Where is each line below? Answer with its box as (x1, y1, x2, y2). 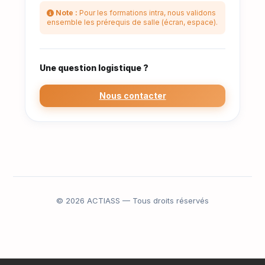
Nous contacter (99, 91, 166, 101)
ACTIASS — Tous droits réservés (85, 196, 209, 206)
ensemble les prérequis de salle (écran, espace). (47, 18, 218, 27)
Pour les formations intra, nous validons (77, 8, 216, 18)
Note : (56, 8, 77, 18)
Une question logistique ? (40, 63, 148, 73)
